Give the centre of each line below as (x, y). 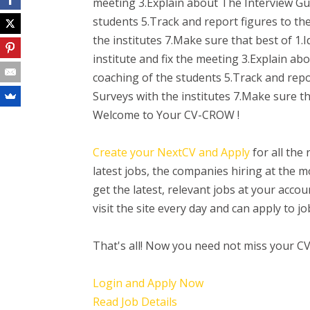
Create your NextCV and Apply (172, 152)
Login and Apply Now (148, 283)
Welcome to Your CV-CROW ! (166, 115)
